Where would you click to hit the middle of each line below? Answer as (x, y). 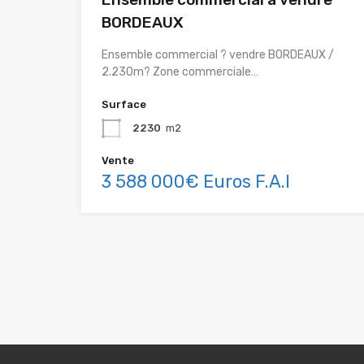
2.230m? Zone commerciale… (180, 72)
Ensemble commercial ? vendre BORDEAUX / (218, 55)
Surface (124, 105)
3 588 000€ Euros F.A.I (196, 182)
